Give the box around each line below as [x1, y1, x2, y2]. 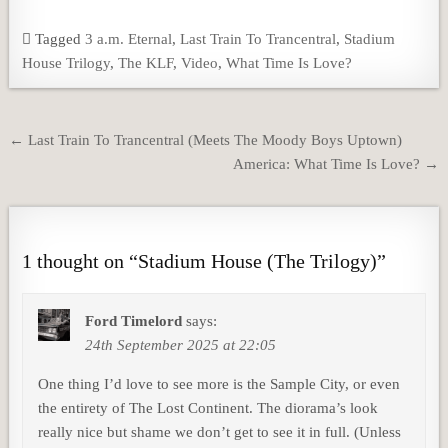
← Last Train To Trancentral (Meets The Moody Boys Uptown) [9, 131, 403, 148]
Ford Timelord [85, 312, 183, 329]
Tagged [31, 30, 86, 47]
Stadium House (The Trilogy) [138, 249, 378, 272]
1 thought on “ [22, 249, 139, 272]
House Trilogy [22, 54, 111, 71]
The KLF [118, 54, 174, 71]
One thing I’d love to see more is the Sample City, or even [38, 375, 401, 392]
